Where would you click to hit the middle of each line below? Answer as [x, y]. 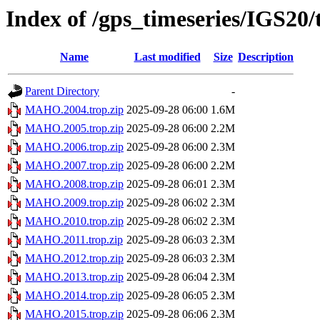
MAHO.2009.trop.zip [74, 203]
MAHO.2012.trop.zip [74, 259]
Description [266, 57]
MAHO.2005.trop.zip [74, 129]
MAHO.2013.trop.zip [74, 277]
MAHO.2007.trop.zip [74, 166]
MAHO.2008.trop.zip [74, 184]
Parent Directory [62, 91]
